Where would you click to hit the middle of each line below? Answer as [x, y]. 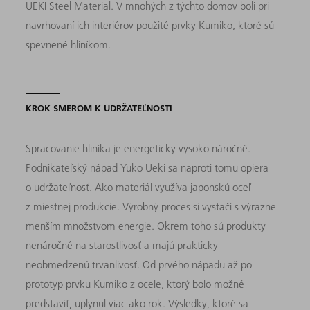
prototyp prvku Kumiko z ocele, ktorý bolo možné [135, 284]
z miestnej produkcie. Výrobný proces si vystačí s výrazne [151, 206]
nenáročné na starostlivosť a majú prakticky [122, 245]
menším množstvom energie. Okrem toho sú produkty [146, 226]
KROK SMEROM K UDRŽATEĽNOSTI [99, 108]
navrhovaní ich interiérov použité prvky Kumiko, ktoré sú [150, 25]
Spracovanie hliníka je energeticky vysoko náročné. [138, 148]
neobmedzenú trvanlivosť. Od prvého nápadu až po [139, 264]
